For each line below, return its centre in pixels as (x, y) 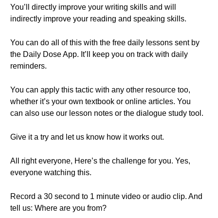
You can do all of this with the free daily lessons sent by (105, 43)
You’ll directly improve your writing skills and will (93, 7)
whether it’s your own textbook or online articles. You (100, 101)
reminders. (28, 66)
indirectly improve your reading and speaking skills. (98, 19)
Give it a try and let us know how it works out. (87, 137)
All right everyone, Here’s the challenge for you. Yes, (100, 161)
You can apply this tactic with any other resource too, (100, 90)
